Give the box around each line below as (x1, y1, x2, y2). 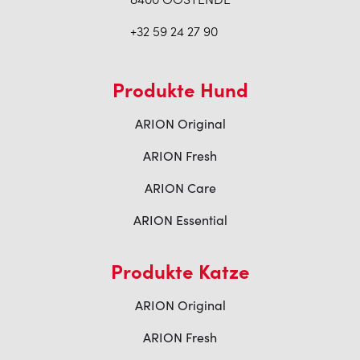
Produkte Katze (110, 257, 250, 284)
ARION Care (144, 179, 216, 196)
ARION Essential (133, 211, 227, 228)
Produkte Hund (112, 76, 248, 102)
